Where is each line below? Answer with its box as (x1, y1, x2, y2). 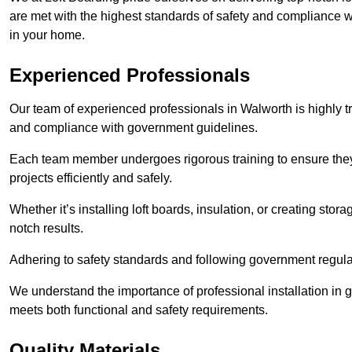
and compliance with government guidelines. (9, 121, 258, 135)
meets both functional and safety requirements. (9, 303, 268, 317)
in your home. (9, 28, 85, 42)
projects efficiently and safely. (9, 171, 172, 185)
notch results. (9, 222, 83, 236)
